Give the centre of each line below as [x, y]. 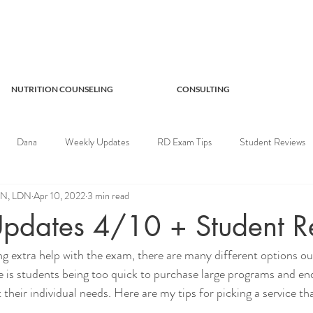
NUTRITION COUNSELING [62, 89]
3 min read [108, 195]
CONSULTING [203, 89]
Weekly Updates [97, 141]
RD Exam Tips [184, 141]
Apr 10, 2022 [59, 195]
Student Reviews [272, 141]
